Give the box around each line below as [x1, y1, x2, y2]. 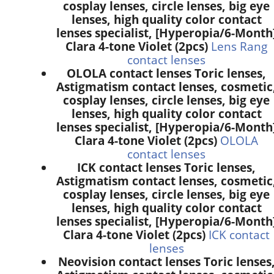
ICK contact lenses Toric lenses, [77, 160, 256, 176]
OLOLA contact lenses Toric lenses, [67, 65, 266, 81]
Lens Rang [211, 39, 267, 54]
